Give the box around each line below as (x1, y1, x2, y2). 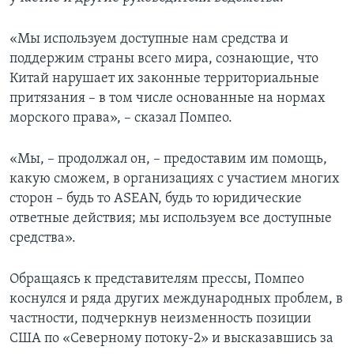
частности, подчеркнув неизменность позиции (9, 311, 311, 327)
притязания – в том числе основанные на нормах (9, 91, 326, 107)
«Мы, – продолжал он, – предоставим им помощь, (9, 152, 327, 168)
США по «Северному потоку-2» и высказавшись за (9, 331, 333, 347)
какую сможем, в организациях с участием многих (9, 171, 340, 187)
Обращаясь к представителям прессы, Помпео (9, 272, 304, 288)
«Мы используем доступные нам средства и (9, 32, 288, 47)
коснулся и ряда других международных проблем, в (9, 292, 343, 307)
